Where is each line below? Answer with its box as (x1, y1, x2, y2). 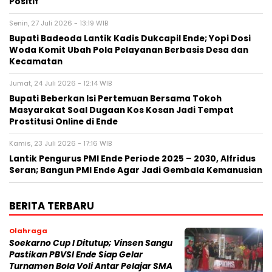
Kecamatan (9, 56, 63, 68)
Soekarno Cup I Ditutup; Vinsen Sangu (9, 237, 172, 250)
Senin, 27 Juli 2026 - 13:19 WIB (9, 18, 108, 29)
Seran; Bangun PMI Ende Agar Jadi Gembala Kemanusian (9, 165, 262, 177)
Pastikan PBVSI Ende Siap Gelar (9, 249, 143, 261)
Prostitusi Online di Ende (9, 116, 118, 128)
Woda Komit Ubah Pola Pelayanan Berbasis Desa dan (9, 44, 248, 56)
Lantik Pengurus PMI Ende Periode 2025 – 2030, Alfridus (9, 153, 256, 165)
